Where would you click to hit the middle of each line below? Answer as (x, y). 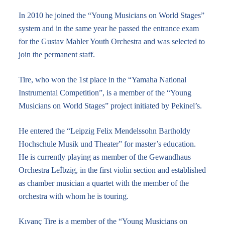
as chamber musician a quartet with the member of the (103, 183)
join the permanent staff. (57, 54)
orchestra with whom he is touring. (73, 196)
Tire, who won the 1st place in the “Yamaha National (102, 80)
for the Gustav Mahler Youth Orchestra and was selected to (111, 41)
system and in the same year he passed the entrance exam (108, 28)
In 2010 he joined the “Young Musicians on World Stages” (111, 15)
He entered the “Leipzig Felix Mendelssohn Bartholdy (104, 131)
